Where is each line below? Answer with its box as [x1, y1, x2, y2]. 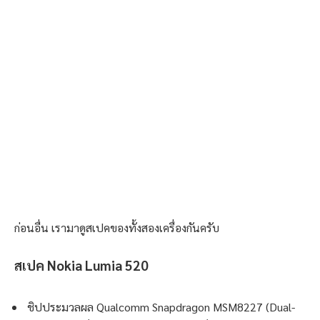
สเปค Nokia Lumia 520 [14, 256, 149, 274]
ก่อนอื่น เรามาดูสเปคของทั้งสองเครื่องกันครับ [14, 219, 219, 235]
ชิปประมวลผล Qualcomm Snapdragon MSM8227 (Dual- [27, 299, 295, 315]
